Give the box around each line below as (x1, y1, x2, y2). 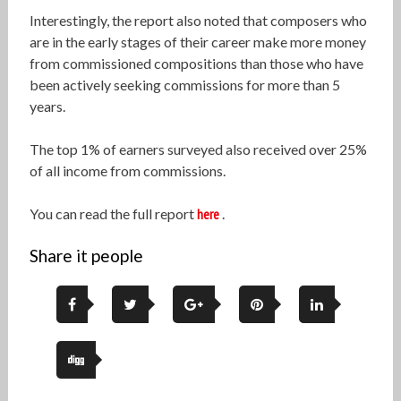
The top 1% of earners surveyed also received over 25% (29, 141, 367, 158)
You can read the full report (29, 205, 197, 223)
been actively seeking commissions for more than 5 (29, 76, 340, 94)
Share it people (29, 245, 143, 267)
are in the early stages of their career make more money (29, 33, 366, 51)
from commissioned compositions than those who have (29, 55, 363, 73)
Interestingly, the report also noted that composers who (29, 12, 367, 30)
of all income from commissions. (29, 162, 226, 180)
